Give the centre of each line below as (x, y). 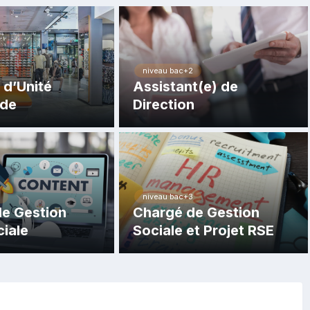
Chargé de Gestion (197, 212)
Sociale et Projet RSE (204, 230)
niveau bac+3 (168, 197)
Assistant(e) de (186, 86)
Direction (164, 104)
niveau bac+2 (168, 71)
